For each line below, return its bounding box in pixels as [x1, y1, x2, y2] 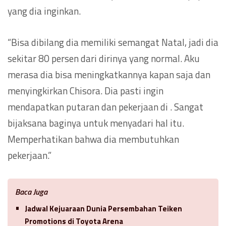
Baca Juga [15, 185, 47, 198]
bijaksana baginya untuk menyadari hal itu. [8, 115, 184, 130]
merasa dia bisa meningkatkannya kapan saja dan [8, 67, 210, 82]
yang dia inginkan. [8, 3, 81, 18]
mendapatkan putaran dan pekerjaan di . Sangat [8, 99, 203, 114]
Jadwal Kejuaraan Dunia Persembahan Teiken [25, 202, 182, 214]
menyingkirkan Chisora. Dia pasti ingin [8, 83, 163, 98]
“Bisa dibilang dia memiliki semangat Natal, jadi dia [8, 34, 218, 49]
